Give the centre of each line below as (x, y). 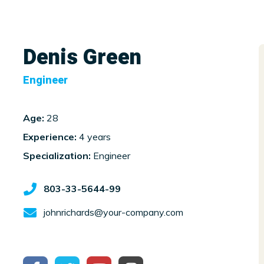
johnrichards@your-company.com (113, 212)
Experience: (50, 137)
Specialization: (57, 156)
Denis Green (82, 57)
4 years (94, 137)
